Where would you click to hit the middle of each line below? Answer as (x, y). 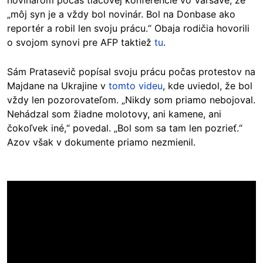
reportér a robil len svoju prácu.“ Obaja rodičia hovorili (128, 28)
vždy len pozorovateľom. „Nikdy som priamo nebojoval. (131, 100)
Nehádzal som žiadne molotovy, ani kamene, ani (114, 114)
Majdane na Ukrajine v (58, 85)
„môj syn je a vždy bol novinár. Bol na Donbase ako (121, 14)
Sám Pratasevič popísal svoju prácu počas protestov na (131, 71)
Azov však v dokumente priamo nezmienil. (101, 142)
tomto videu (136, 85)
